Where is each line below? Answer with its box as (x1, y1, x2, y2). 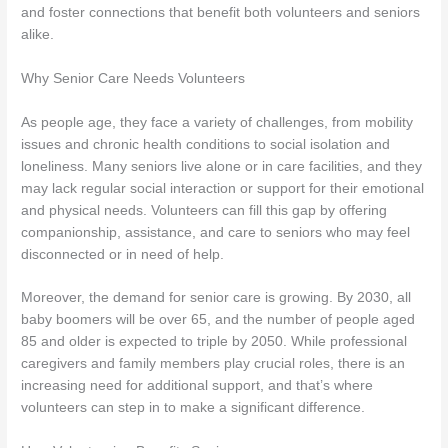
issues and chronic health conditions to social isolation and (21, 136, 391, 152)
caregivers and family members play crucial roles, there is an (21, 356, 406, 372)
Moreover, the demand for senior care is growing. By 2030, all (21, 290, 412, 306)
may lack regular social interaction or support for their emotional (21, 180, 425, 196)
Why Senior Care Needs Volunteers (21, 70, 246, 86)
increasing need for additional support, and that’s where (21, 378, 374, 394)
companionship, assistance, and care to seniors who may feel (21, 224, 411, 240)
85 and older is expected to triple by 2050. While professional (21, 334, 408, 350)
